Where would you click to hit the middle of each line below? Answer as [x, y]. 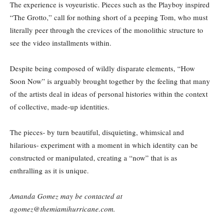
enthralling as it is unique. [49, 170]
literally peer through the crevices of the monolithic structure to [107, 30]
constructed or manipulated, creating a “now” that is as [94, 157]
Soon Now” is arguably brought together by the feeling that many [110, 81]
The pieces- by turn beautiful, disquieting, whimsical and [97, 132]
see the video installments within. [61, 42]
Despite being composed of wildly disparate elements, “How [102, 68]
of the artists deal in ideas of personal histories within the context [109, 94]
